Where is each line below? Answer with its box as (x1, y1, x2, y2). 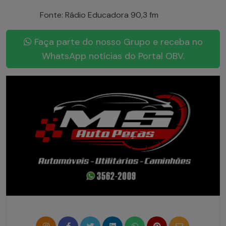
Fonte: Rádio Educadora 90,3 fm (40, 9, 158, 20)
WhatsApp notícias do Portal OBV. (41, 49, 185, 62)
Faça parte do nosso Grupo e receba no (31, 35, 203, 48)
